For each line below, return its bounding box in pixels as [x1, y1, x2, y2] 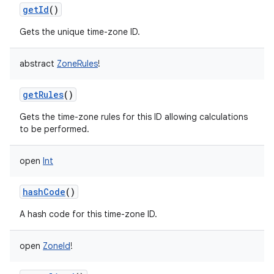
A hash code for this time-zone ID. [20, 209, 157, 220]
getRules [23, 89, 64, 100]
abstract [20, 58, 54, 69]
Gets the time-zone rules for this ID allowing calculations [20, 111, 248, 122]
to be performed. [20, 124, 89, 135]
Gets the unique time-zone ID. [20, 26, 140, 37]
